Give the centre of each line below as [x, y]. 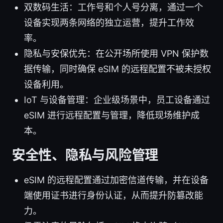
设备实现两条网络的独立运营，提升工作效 [109, 22]
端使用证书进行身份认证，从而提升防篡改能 [113, 195]
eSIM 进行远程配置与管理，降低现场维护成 [112, 115]
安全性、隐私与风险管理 [85, 155]
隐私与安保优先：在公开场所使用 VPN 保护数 [116, 53]
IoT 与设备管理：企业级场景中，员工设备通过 [117, 100]
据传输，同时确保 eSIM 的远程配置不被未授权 [117, 69]
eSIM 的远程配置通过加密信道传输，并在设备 [116, 180]
